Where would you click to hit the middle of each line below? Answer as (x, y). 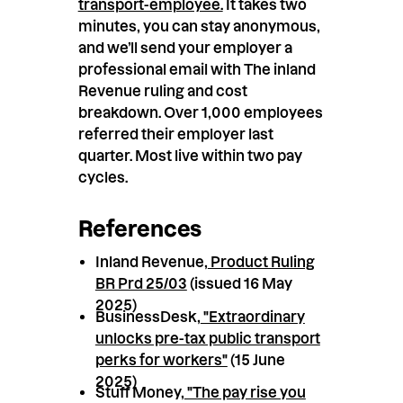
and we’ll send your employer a (185, 48)
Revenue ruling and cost (162, 91)
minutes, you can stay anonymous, (199, 27)
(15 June (256, 359)
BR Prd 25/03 (141, 283)
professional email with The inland (197, 70)
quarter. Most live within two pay (190, 156)
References (140, 229)
